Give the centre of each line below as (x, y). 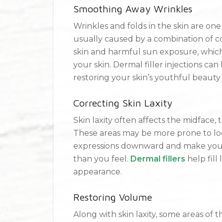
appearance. (97, 172)
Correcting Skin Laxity (123, 103)
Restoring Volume (112, 197)
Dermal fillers (158, 159)
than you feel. (102, 159)
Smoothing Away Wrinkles (133, 9)
